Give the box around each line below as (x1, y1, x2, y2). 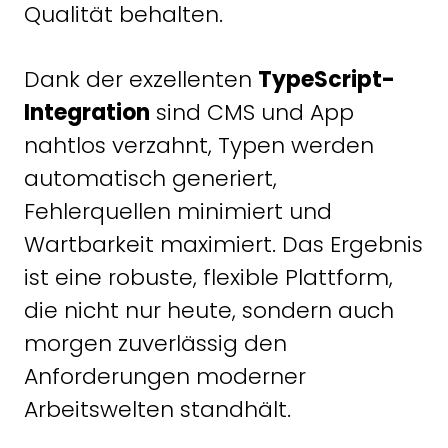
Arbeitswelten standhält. (24, 394, 291, 426)
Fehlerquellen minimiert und (24, 196, 332, 228)
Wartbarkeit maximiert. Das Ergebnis (24, 229, 423, 261)
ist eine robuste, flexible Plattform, (24, 262, 393, 294)
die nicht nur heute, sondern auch (24, 295, 394, 327)
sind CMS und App (150, 97, 354, 129)
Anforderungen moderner (24, 361, 306, 393)
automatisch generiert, (24, 163, 277, 195)
